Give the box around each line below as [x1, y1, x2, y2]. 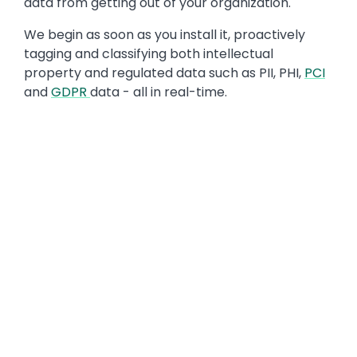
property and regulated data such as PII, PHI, [24, 64, 304, 83]
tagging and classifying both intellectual [24, 45, 273, 64]
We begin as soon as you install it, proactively [24, 25, 305, 45]
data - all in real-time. [90, 83, 227, 102]
